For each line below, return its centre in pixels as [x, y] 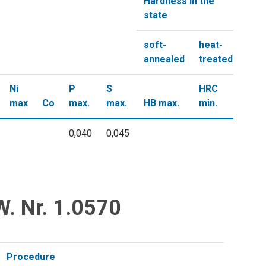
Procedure [31, 257]
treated [216, 59]
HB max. [161, 103]
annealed [164, 59]
